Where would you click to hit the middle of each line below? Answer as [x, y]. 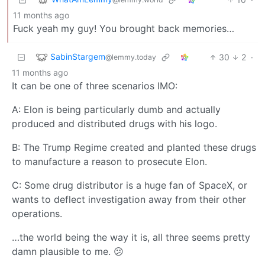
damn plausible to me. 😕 [68, 251]
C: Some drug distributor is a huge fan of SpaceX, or [130, 185]
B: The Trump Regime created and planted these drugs [134, 147]
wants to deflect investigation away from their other [129, 199]
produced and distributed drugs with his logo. [114, 123]
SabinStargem [78, 56]
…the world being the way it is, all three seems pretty [131, 237]
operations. [37, 213]
